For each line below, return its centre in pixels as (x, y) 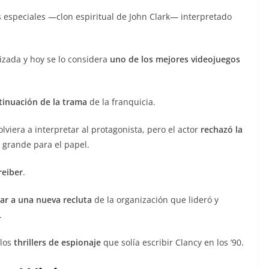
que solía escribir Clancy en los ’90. (172, 242)
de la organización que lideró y (155, 199)
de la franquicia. (121, 101)
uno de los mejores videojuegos (175, 59)
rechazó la (222, 129)
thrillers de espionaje (57, 242)
